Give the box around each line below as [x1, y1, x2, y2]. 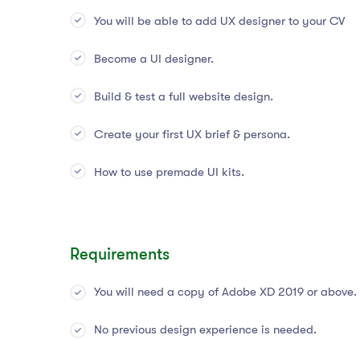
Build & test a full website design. [94, 89, 273, 104]
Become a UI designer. [94, 51, 214, 67]
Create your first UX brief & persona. [94, 127, 290, 142]
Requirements [70, 245, 170, 264]
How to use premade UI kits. [94, 165, 244, 180]
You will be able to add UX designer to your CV [94, 14, 345, 29]
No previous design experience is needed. [94, 322, 317, 337]
